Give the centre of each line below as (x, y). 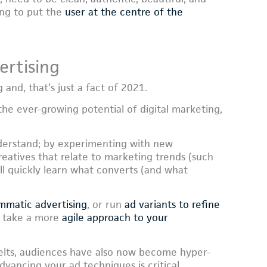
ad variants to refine (172, 205)
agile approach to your (115, 218)
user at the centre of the (124, 12)
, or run (106, 205)
